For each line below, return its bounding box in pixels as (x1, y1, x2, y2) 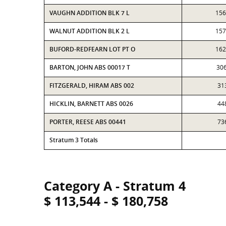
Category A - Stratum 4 (44, 177, 186, 194)
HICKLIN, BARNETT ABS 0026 (49, 99, 133, 108)
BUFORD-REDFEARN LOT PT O (49, 45, 135, 53)
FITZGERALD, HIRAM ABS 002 (49, 81, 134, 90)
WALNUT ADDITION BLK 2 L (49, 27, 130, 35)
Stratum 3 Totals (49, 136, 98, 144)
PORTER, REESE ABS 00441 (49, 118, 126, 126)
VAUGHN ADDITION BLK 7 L (49, 9, 130, 17)
